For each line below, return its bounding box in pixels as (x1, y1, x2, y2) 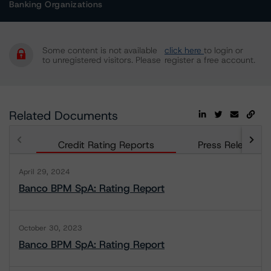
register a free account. (165, 54, 255, 65)
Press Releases (198, 139, 264, 151)
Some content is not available (42, 45, 157, 56)
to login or (204, 45, 243, 56)
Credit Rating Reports (58, 139, 154, 151)
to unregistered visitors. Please (42, 54, 161, 65)
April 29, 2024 (19, 167, 70, 177)
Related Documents (9, 108, 118, 123)
